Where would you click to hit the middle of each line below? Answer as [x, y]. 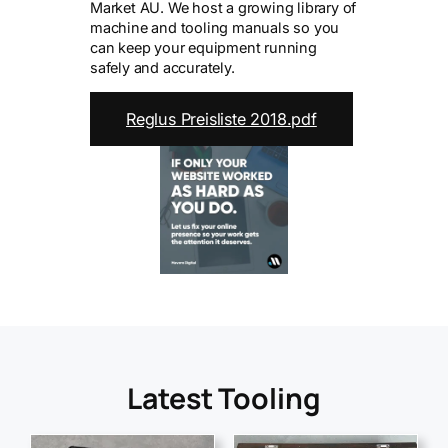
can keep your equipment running [203, 47]
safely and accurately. [162, 67]
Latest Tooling [224, 399]
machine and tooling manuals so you [215, 27]
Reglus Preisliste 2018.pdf [221, 119]
